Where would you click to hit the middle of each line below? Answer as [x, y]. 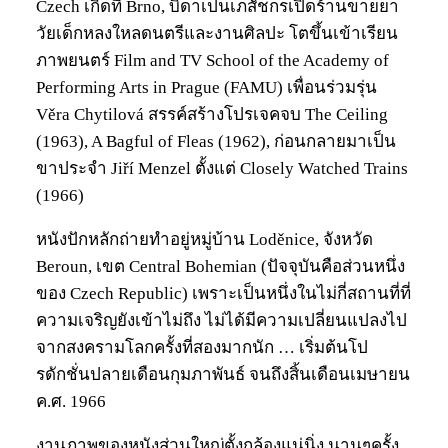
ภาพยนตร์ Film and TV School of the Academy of [212, 60]
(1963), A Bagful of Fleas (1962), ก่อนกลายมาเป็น [216, 141]
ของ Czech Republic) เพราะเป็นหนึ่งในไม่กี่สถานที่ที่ [223, 293]
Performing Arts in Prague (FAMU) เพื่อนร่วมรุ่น [206, 87]
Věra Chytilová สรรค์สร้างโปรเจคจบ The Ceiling [212, 114]
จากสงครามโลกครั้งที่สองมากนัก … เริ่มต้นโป [202, 347]
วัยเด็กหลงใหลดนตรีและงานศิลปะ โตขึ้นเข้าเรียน [217, 33]
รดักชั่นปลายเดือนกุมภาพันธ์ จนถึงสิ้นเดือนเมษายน [223, 374]
